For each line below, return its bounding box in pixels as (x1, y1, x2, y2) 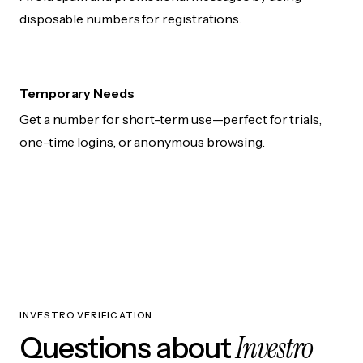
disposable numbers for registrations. (19, 11, 242, 28)
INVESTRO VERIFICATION (19, 310, 153, 322)
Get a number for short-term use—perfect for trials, (19, 111, 322, 128)
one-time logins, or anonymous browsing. (19, 134, 265, 151)
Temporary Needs (19, 85, 135, 102)
